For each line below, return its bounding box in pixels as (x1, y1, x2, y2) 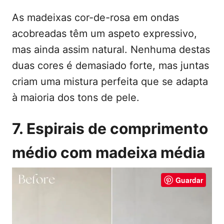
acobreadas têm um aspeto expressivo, (12, 27, 197, 39)
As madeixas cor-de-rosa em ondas (12, 11, 179, 23)
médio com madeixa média (12, 143, 205, 161)
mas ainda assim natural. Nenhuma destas (12, 43, 210, 55)
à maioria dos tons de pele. (12, 91, 139, 103)
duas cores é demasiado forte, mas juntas (12, 59, 209, 71)
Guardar (175, 174, 203, 185)
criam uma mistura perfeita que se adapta (12, 75, 208, 87)
